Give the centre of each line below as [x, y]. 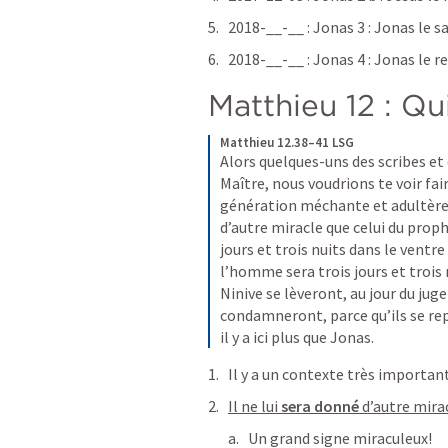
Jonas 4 [339, 59]
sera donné [321, 406]
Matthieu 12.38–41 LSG [287, 142]
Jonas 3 [339, 27]
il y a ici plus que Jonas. [297, 337]
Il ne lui [254, 406]
